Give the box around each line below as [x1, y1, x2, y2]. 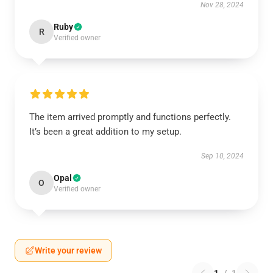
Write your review [35, 246, 102, 255]
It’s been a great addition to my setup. [29, 126, 182, 137]
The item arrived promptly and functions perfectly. [29, 112, 231, 122]
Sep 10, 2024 [201, 152, 244, 160]
